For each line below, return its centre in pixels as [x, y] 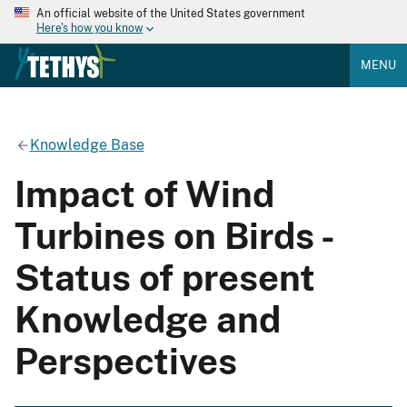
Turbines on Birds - [174, 235]
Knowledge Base [87, 144]
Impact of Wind [144, 194]
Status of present [165, 277]
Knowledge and [148, 319]
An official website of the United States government [171, 14]
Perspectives [126, 361]
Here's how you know [89, 29]
